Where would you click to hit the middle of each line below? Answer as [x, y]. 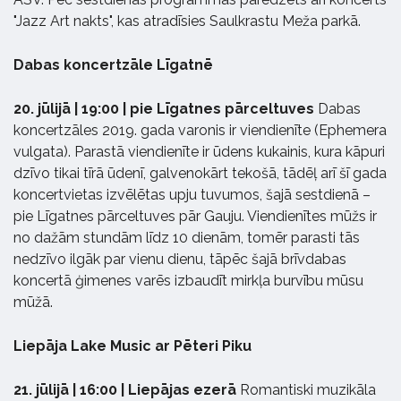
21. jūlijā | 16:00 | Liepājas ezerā [127, 389]
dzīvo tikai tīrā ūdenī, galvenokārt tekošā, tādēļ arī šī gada [200, 173]
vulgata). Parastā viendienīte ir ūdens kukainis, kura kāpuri [199, 151]
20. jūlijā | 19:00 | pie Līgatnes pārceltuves [166, 108]
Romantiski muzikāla [308, 389]
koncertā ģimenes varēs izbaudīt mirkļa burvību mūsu [188, 280]
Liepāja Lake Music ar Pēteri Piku [132, 346]
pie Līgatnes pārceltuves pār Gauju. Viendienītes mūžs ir [195, 216]
